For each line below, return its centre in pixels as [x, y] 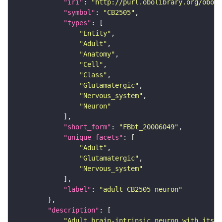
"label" [77, 190]
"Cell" [91, 65]
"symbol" [79, 13]
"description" [73, 210]
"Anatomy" [97, 54]
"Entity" [95, 33]
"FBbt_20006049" [149, 127]
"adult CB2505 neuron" [141, 190]
